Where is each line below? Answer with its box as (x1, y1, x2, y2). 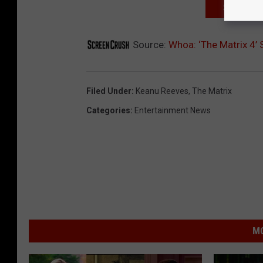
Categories (86, 105, 130, 115)
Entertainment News (134, 105, 211, 115)
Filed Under (86, 86, 131, 96)
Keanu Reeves (136, 86, 188, 96)
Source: (130, 38, 168, 50)
